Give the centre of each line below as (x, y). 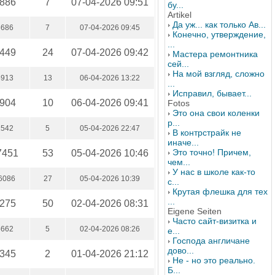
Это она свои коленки (216, 113)
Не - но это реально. (214, 260)
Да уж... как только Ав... (219, 25)
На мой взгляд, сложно (219, 74)
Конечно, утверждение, (219, 34)
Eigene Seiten (195, 211)
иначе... (183, 142)
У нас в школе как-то (214, 172)
